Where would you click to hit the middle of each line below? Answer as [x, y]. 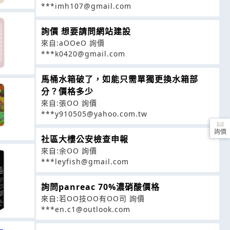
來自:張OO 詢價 [69, 103]
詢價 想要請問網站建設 [86, 31]
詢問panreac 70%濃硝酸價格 [100, 187]
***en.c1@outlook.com [86, 209]
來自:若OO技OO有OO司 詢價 [93, 198]
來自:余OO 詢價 [69, 150]
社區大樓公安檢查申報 [85, 139]
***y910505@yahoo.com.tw [94, 113]
